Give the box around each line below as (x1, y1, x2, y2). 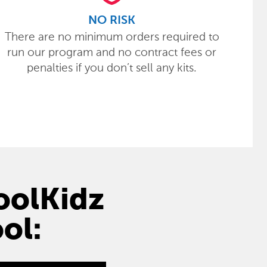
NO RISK (88, 15, 136, 27)
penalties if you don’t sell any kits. (27, 61, 197, 74)
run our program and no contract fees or (7, 45, 217, 59)
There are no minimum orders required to (4, 30, 219, 44)
